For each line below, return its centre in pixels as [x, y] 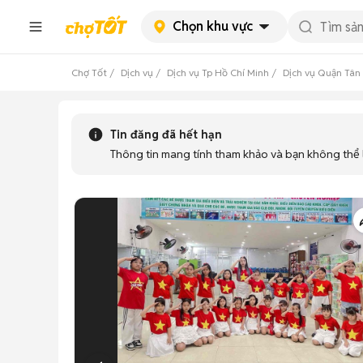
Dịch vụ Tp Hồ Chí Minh [218, 73]
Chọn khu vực [213, 26]
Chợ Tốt [89, 73]
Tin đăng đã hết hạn [166, 135]
